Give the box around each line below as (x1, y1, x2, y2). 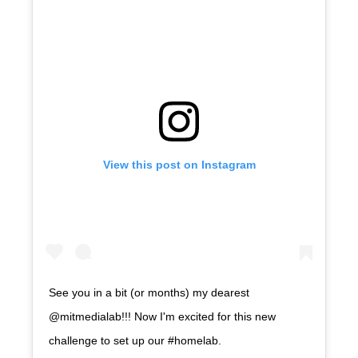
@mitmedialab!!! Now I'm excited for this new (49, 309, 276, 323)
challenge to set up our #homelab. (49, 333, 221, 347)
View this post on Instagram (102, 157, 256, 171)
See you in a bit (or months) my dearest (49, 285, 249, 299)
